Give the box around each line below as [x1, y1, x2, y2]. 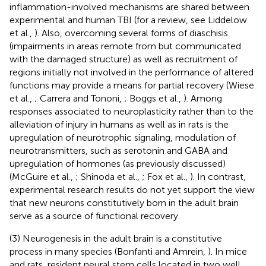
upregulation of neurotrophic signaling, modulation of [9, 131, 236, 143]
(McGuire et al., [9, 170, 75, 182]
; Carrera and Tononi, [34, 92, 124, 104]
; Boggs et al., [124, 92, 183, 104]
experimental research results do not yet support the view [9, 183, 255, 195]
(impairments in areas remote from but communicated [9, 40, 241, 52]
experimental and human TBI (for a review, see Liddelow [9, 14, 247, 26]
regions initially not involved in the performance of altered [9, 66, 254, 78]
